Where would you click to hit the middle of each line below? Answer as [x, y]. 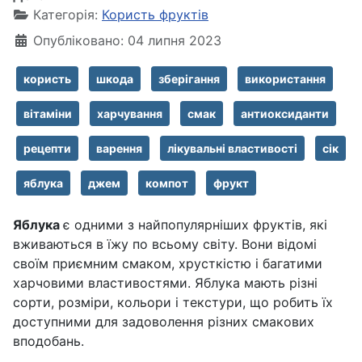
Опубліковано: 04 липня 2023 [127, 40]
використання [285, 78]
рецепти [47, 148]
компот [167, 183]
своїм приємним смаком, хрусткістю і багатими [168, 263]
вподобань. [48, 341]
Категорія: [65, 14]
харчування [130, 113]
